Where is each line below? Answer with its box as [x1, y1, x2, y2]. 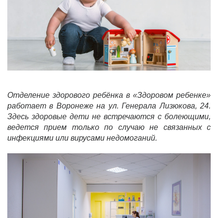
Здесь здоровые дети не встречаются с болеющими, [7, 112, 211, 121]
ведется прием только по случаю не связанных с [7, 123, 211, 131]
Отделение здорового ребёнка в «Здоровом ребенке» [7, 91, 211, 99]
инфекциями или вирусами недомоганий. [7, 133, 157, 142]
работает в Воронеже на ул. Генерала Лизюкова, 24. [7, 101, 211, 110]
